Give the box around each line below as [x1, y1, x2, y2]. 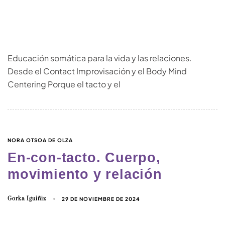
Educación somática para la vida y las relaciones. [8, 52, 192, 63]
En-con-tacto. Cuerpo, [8, 150, 161, 165]
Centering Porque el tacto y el [8, 78, 121, 89]
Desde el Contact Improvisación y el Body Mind [8, 65, 187, 76]
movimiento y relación [8, 166, 162, 182]
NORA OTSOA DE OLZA [8, 137, 73, 143]
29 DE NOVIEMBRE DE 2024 [62, 195, 141, 202]
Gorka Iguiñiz [8, 195, 46, 202]
